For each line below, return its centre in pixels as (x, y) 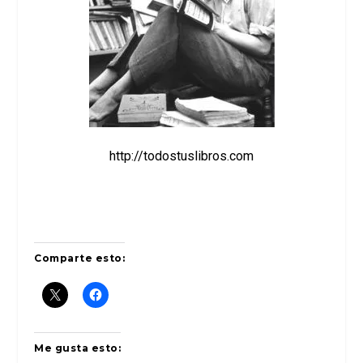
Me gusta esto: (78, 348)
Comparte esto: (80, 258)
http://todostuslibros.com (181, 156)
